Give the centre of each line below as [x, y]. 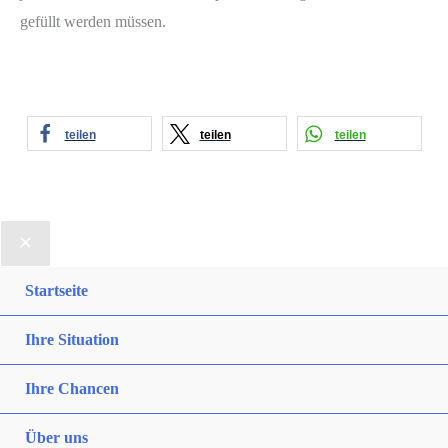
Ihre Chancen [72, 389]
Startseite [56, 291]
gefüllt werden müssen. [93, 21]
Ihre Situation [72, 340]
